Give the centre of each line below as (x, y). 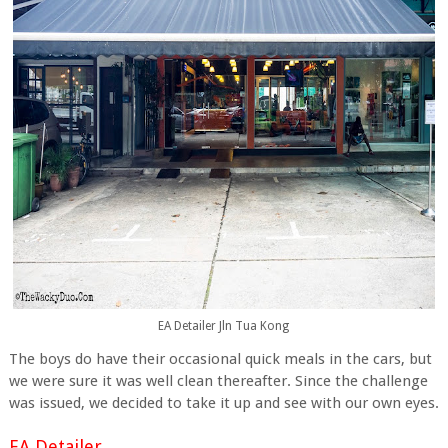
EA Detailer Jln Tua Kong (224, 325)
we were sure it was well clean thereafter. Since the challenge (218, 381)
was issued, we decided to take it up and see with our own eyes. (223, 403)
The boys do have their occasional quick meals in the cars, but (220, 359)
